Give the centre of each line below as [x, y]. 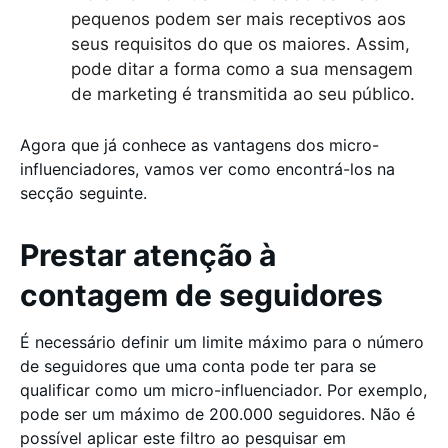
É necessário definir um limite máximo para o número [222, 341]
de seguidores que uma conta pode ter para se [198, 365]
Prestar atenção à [148, 254]
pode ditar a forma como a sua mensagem [242, 69]
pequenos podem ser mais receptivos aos [238, 19]
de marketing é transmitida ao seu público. [245, 94]
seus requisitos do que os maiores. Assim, [240, 44]
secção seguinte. [86, 192]
